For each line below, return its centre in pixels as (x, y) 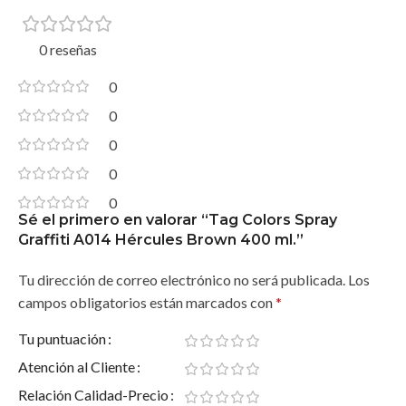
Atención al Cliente (77, 366)
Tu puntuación (62, 338)
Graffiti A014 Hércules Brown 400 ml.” (161, 239)
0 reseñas (68, 49)
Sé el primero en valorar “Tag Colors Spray (178, 219)
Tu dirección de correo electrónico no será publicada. (182, 279)
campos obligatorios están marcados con (147, 302)
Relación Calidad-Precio (93, 394)
